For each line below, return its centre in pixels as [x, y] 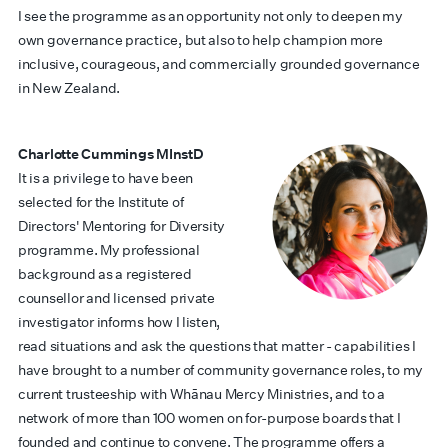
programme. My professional [109, 250]
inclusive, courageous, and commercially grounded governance [219, 64]
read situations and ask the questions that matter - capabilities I [217, 346]
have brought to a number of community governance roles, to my [221, 370]
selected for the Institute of [101, 202]
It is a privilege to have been [106, 178]
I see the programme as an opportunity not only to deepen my [210, 16]
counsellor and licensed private [116, 298]
